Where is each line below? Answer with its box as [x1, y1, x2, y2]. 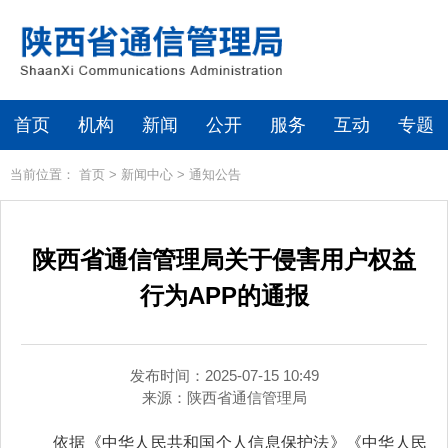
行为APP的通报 [139, 282, 309, 309]
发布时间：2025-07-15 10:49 [129, 367, 319, 384]
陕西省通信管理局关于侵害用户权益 [32, 246, 416, 273]
